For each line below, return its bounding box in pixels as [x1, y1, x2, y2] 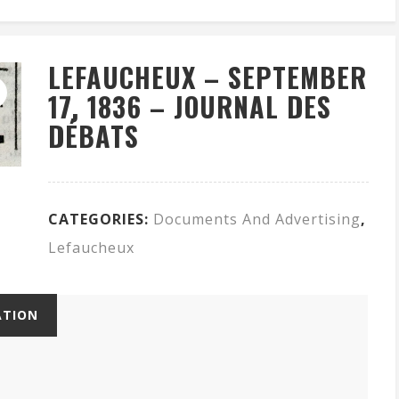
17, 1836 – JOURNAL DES [48, 86, 331, 127]
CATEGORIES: [48, 209, 153, 230]
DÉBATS [48, 116, 139, 157]
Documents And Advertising [153, 209, 361, 230]
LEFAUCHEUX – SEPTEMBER [48, 57, 367, 98]
